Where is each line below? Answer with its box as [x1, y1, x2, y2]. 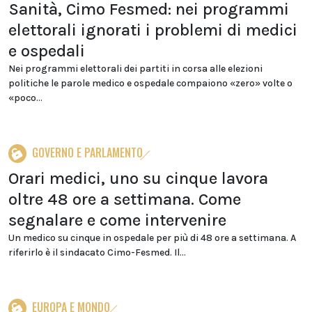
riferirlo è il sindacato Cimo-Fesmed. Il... [8, 247, 186, 258]
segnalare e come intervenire [8, 210, 226, 230]
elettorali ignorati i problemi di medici [8, 20, 297, 40]
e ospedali [8, 41, 85, 61]
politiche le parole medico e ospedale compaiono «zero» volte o [8, 77, 292, 89]
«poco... [8, 92, 42, 104]
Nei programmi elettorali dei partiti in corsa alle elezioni [8, 63, 263, 75]
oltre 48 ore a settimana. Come [8, 189, 241, 209]
